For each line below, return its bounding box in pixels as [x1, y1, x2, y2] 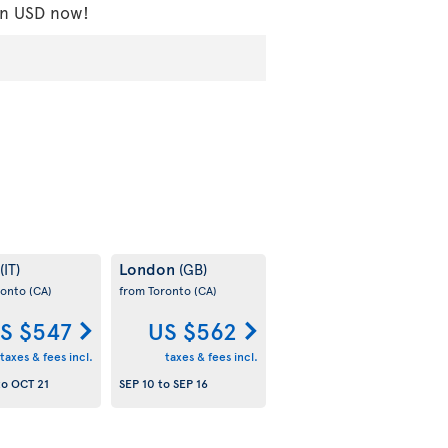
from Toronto [118, 282, 194, 299]
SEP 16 [172, 374, 208, 391]
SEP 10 [118, 374, 155, 391]
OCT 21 [10, 374, 49, 391]
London [118, 257, 179, 280]
